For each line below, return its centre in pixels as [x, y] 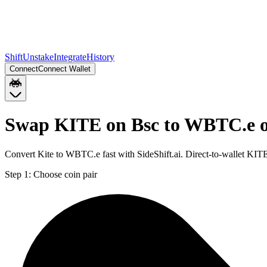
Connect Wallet [64, 69]
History [100, 57]
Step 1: [18, 174]
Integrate [70, 57]
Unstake [38, 57]
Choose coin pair [65, 174]
